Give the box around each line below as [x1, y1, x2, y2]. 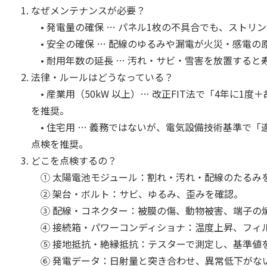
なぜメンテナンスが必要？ [31, 3, 145, 17]
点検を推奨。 [31, 136, 88, 151]
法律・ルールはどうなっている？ [31, 70, 173, 84]
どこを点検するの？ [31, 153, 117, 167]
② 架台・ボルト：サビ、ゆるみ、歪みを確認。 [31, 187, 243, 201]
